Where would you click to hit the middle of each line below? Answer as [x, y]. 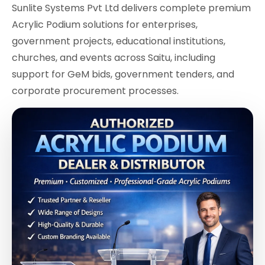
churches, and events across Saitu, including [114, 58]
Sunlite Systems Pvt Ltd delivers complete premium [131, 8]
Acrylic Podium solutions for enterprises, [105, 25]
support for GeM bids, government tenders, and [123, 75]
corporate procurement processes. [95, 91]
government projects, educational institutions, [119, 41]
